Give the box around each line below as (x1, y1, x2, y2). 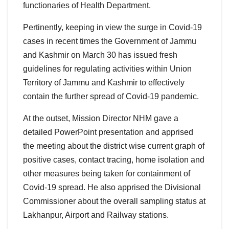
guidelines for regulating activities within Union (23, 64, 192, 74)
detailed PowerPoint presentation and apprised (23, 128, 193, 137)
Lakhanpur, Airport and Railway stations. (23, 211, 169, 220)
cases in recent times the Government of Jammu (23, 37, 196, 46)
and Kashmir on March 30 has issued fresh (23, 51, 177, 60)
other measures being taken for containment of (23, 169, 190, 178)
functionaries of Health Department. (23, 1, 151, 10)
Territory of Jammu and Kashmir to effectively (23, 78, 185, 87)
